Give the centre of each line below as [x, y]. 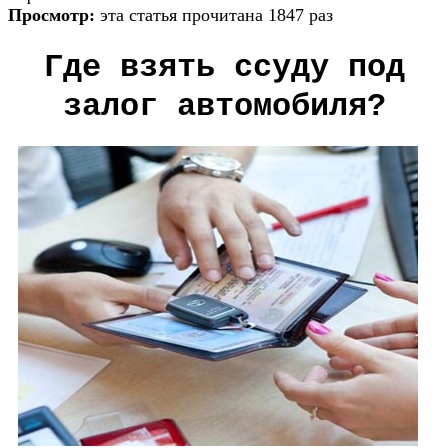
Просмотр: [54, 14]
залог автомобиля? [224, 106]
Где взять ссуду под [224, 67]
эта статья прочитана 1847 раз [216, 14]
